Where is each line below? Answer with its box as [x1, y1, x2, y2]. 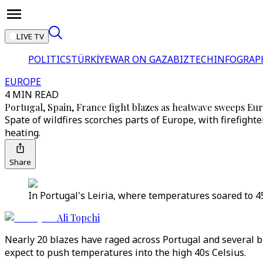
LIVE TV [16, 31, 44, 42]
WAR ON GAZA [110, 53, 173, 66]
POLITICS [28, 53, 71, 66]
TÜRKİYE [71, 53, 110, 66]
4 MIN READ [5, 88, 59, 101]
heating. [5, 126, 41, 139]
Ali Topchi [57, 211, 100, 224]
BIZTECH [173, 53, 214, 66]
